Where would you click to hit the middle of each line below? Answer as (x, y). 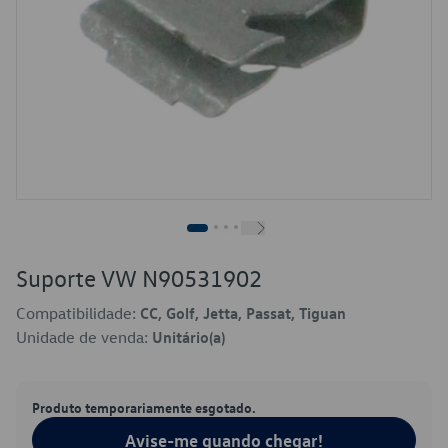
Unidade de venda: (84, 337)
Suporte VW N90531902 (139, 278)
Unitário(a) (188, 337)
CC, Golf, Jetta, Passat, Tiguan (243, 313)
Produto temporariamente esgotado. (144, 407)
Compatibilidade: (78, 313)
